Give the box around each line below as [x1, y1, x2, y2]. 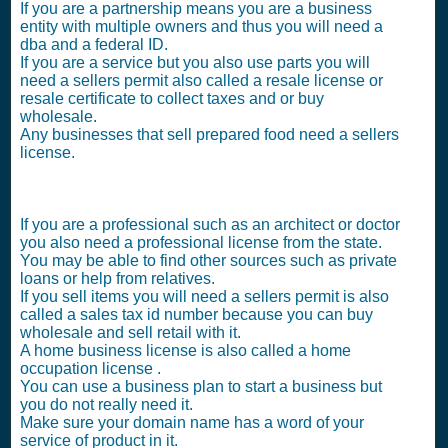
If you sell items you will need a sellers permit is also [20, 288, 389, 305]
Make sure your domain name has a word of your [20, 414, 364, 431]
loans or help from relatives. [20, 270, 215, 287]
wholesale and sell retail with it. [20, 324, 241, 341]
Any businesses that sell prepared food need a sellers [20, 126, 399, 143]
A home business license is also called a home [20, 342, 351, 359]
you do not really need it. [20, 396, 193, 413]
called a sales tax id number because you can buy [20, 306, 373, 323]
